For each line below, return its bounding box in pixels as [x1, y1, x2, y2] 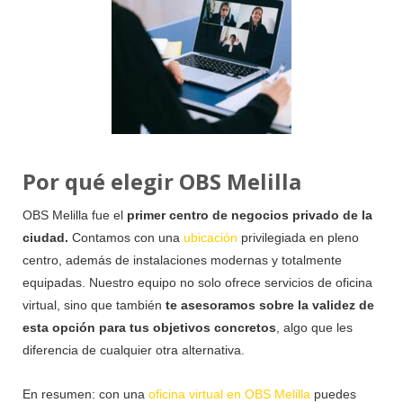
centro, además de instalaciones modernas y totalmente [22, 252, 342, 267]
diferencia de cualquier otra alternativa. [22, 342, 245, 357]
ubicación [184, 229, 237, 245]
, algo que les [276, 319, 353, 335]
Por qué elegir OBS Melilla [22, 166, 301, 196]
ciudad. [22, 229, 72, 245]
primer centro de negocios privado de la [127, 207, 372, 222]
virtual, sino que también [22, 297, 166, 312]
